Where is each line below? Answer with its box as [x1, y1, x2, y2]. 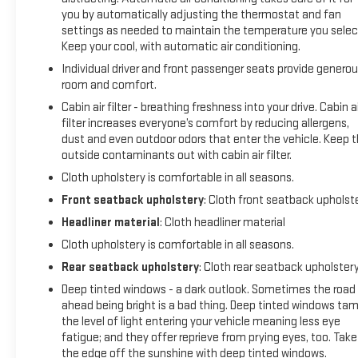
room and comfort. [61, 78, 157, 93]
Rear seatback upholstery [61, 260, 199, 276]
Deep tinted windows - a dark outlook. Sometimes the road [61, 282, 356, 298]
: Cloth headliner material [159, 215, 285, 231]
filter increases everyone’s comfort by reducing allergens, [61, 116, 349, 132]
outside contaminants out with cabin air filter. [61, 148, 292, 164]
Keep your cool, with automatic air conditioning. [61, 39, 300, 55]
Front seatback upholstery [61, 193, 204, 209]
